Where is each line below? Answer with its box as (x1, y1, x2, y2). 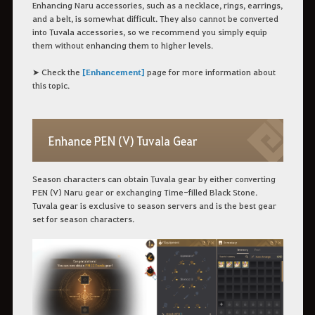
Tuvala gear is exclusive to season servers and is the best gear (32, 199, 276, 211)
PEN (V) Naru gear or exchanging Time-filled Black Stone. (32, 186, 260, 198)
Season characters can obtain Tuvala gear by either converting (32, 172, 276, 184)
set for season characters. (32, 212, 134, 224)
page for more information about (144, 66, 276, 78)
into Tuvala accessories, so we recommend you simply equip (32, 26, 267, 38)
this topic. (32, 79, 70, 91)
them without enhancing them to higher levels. (32, 39, 213, 51)
